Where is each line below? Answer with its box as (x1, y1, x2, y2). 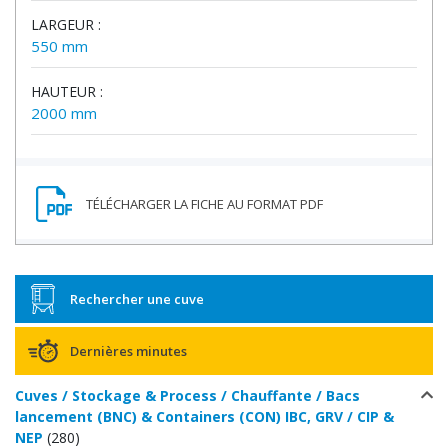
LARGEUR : (31, 15, 101, 35)
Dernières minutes (70, 342, 187, 361)
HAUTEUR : (31, 82, 103, 102)
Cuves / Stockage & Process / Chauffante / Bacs (15, 386, 360, 406)
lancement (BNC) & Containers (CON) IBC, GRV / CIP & (15, 407, 394, 427)
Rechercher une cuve (70, 290, 204, 309)
